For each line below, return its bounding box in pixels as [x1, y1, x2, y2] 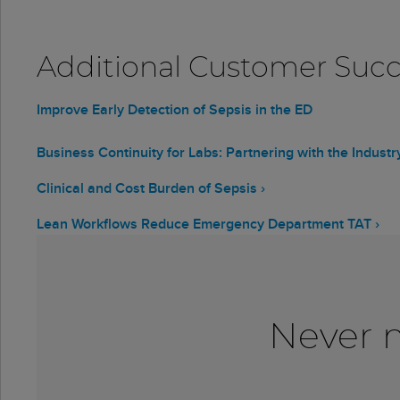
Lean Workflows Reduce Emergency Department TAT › [37, 213, 379, 234]
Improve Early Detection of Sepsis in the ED [37, 99, 312, 120]
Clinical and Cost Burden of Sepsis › [37, 178, 265, 198]
